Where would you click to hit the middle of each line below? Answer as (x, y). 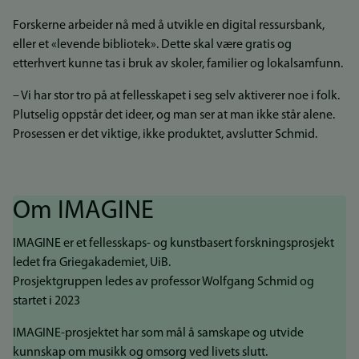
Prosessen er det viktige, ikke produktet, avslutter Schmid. (166, 135)
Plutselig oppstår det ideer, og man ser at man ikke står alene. (174, 116)
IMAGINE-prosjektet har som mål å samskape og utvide (158, 334)
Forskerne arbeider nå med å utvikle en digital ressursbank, (169, 26)
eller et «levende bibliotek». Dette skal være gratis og (152, 45)
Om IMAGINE (83, 212)
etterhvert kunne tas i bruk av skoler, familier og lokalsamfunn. (179, 65)
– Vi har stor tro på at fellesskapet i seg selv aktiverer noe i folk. (176, 97)
